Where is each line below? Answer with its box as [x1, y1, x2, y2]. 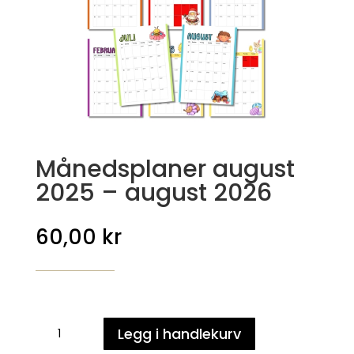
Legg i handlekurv [117, 323, 241, 344]
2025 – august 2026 [35, 175, 272, 209]
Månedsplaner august [35, 152, 295, 186]
